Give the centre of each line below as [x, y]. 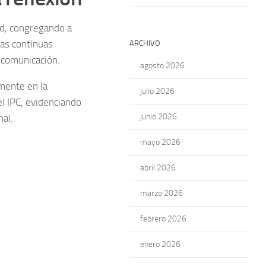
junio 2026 [159, 117]
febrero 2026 [163, 219]
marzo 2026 [161, 193]
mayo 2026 [160, 142]
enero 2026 [160, 244]
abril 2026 [158, 168]
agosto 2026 [162, 66]
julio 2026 [157, 91]
